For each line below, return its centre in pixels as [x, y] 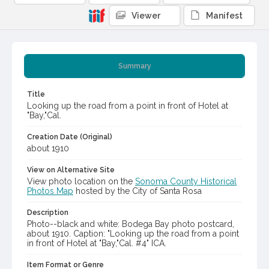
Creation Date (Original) [70, 137]
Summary [134, 66]
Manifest [224, 16]
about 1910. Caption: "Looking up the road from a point [133, 234]
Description [48, 213]
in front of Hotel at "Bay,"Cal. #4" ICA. [97, 243]
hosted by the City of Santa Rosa [138, 191]
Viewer [146, 16]
